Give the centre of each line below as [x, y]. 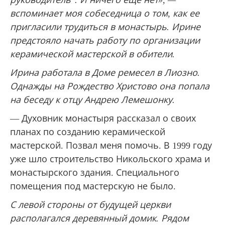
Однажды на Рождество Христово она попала [110, 86]
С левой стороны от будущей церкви [90, 205]
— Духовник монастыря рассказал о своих [103, 118]
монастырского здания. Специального [95, 173]
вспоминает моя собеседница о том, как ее [105, 13]
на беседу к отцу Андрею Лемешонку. [92, 100]
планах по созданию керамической [88, 132]
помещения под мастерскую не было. [93, 186]
